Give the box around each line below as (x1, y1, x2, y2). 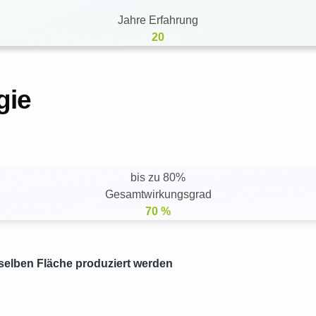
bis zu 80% (130, 171, 186, 183)
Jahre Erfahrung (118, 14, 198, 27)
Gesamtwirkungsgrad (104, 188, 212, 200)
